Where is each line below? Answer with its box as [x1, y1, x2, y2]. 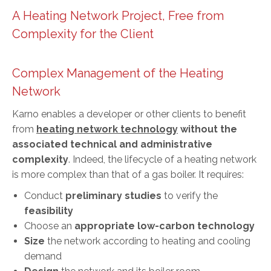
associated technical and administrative [12, 138, 212, 150]
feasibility [24, 204, 73, 217]
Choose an [24, 220, 74, 232]
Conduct [24, 189, 65, 201]
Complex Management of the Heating [12, 65, 224, 80]
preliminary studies [65, 189, 162, 201]
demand [24, 250, 62, 262]
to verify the [162, 189, 218, 201]
